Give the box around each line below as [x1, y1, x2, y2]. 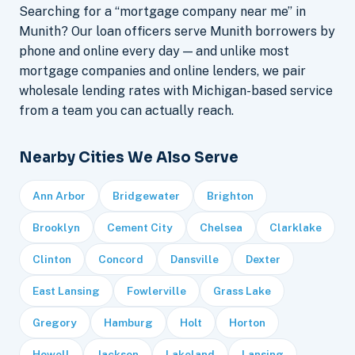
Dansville [170, 252, 219, 265]
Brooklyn [32, 220, 80, 234]
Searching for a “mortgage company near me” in [19, 3, 306, 19]
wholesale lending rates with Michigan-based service [19, 82, 333, 98]
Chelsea [200, 220, 242, 234]
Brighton [207, 189, 254, 202]
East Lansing [32, 284, 100, 297]
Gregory [32, 315, 77, 329]
